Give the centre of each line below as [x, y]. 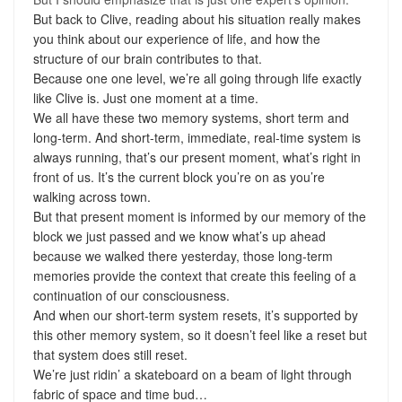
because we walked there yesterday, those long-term [183, 255]
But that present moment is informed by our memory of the [199, 216]
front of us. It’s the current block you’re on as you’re [179, 176]
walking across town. [92, 196]
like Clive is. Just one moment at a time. [145, 97]
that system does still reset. [110, 354]
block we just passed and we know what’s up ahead [179, 236]
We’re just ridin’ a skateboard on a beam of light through [192, 374]
